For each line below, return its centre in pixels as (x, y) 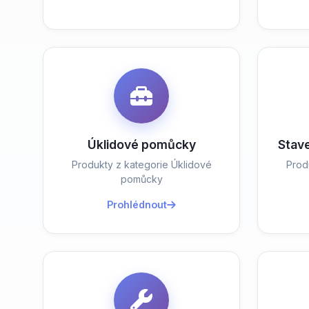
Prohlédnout (137, 205)
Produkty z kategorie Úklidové (141, 165)
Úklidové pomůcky (141, 144)
